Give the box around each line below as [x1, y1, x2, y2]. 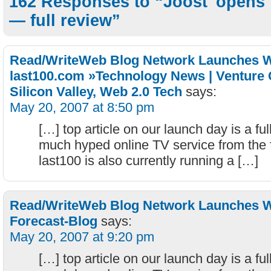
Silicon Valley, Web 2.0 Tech [10, 84, 182, 99]
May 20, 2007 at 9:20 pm [10, 229, 154, 244]
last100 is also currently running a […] [39, 153, 258, 168]
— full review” [9, 11, 120, 30]
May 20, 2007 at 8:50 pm [10, 100, 154, 115]
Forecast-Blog [10, 214, 97, 229]
